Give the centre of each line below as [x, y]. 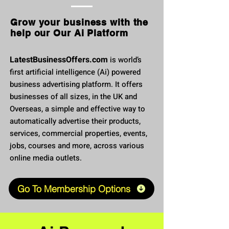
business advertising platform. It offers [76, 84]
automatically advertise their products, [75, 121]
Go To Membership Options [74, 189]
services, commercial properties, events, [78, 133]
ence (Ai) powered [110, 72]
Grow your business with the [79, 22]
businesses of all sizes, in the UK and [73, 97]
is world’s [125, 60]
